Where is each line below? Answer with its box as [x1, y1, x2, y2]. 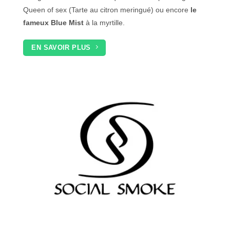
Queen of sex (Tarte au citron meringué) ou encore [23, 5, 188, 14]
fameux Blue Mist [23, 18, 84, 27]
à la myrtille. [84, 18, 125, 27]
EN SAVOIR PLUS [31, 43, 91, 51]
